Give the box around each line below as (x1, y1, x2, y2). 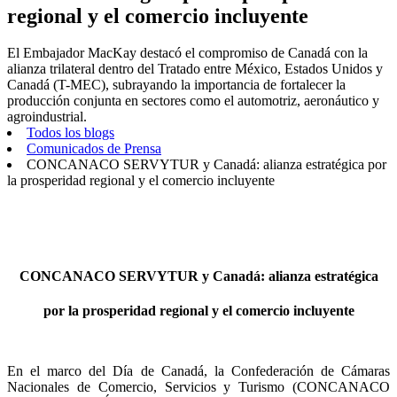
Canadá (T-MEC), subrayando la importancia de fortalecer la (7, 77, 346, 93)
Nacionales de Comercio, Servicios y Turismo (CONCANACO (7, 379, 390, 394)
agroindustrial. (7, 109, 87, 125)
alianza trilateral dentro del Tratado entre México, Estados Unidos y (7, 61, 383, 77)
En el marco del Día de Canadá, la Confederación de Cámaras (7, 363, 390, 378)
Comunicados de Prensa (27, 141, 161, 157)
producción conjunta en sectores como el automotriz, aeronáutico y (7, 93, 379, 109)
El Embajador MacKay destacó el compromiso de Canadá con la (7, 45, 368, 61)
